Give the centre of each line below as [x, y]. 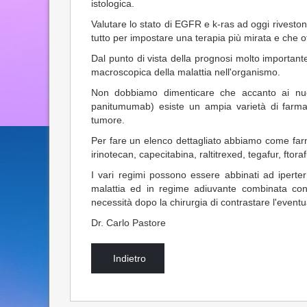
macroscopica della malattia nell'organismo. [186, 72]
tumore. [108, 120]
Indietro [130, 258]
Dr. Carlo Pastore [128, 223]
